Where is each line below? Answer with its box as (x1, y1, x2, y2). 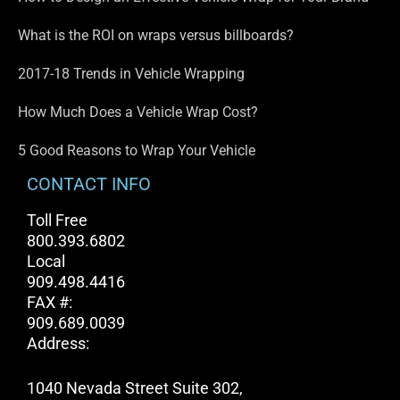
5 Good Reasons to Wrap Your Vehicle (18, 142, 255, 159)
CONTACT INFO (27, 173, 151, 195)
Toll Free (27, 212, 87, 229)
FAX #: (27, 294, 72, 312)
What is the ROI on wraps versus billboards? (18, 27, 294, 44)
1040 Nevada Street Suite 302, (27, 379, 243, 397)
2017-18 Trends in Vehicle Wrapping (18, 65, 245, 82)
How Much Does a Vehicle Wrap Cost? (18, 104, 258, 121)
